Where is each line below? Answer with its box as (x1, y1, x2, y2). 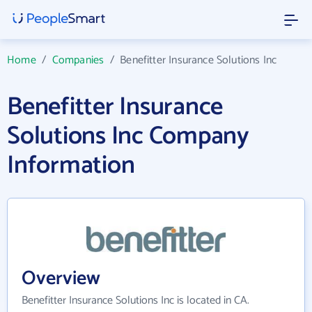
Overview (22, 263, 100, 295)
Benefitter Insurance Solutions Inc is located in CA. (22, 291, 249, 311)
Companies (52, 51, 104, 70)
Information (7, 145, 135, 186)
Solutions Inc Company (7, 116, 249, 157)
